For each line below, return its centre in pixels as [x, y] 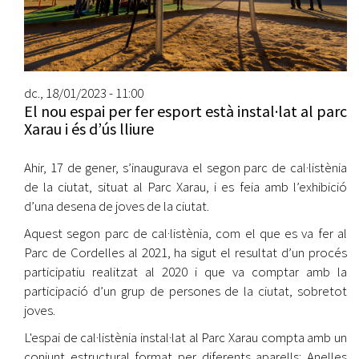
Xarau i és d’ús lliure [89, 128]
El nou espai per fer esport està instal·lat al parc [186, 111]
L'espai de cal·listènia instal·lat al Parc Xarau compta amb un [186, 337]
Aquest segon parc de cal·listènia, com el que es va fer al [186, 233]
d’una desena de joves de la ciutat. [117, 206]
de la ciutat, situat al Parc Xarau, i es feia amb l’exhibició [186, 186]
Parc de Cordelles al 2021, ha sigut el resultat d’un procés [186, 252]
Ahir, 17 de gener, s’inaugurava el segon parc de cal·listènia [186, 167]
